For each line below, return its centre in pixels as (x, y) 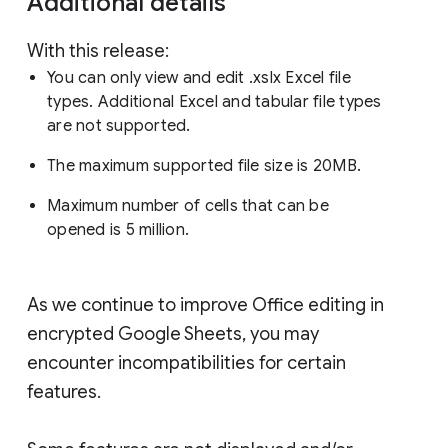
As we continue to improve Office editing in (205, 305)
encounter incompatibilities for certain (186, 363)
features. (66, 392)
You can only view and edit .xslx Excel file (199, 78)
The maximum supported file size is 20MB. (204, 166)
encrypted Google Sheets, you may (173, 334)
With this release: (98, 51)
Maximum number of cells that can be (188, 206)
